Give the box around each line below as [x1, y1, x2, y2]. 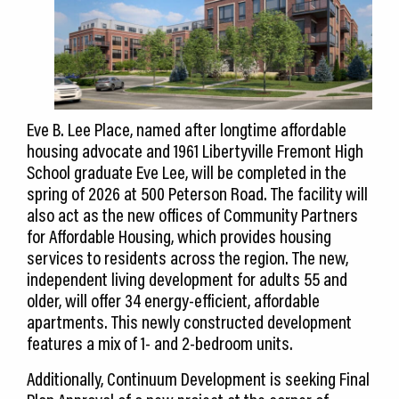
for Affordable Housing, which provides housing [27, 224, 331, 248]
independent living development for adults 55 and [27, 267, 347, 291]
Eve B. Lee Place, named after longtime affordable [27, 118, 346, 142]
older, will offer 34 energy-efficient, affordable [27, 289, 320, 313]
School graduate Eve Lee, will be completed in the [27, 160, 346, 184]
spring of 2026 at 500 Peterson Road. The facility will [27, 182, 368, 206]
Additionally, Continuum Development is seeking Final [27, 367, 370, 391]
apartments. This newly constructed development [27, 310, 352, 334]
